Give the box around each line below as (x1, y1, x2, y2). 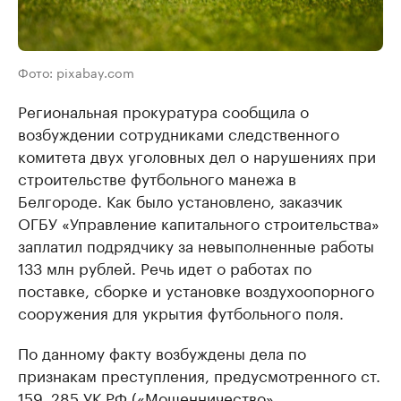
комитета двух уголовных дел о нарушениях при (18, 143, 376, 167)
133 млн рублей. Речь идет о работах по (18, 255, 311, 279)
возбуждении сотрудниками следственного (18, 121, 339, 145)
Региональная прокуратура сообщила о (18, 98, 309, 123)
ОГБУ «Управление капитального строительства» (18, 210, 380, 235)
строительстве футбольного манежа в (18, 166, 296, 190)
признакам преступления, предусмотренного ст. (18, 363, 380, 387)
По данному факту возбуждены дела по (18, 340, 306, 364)
